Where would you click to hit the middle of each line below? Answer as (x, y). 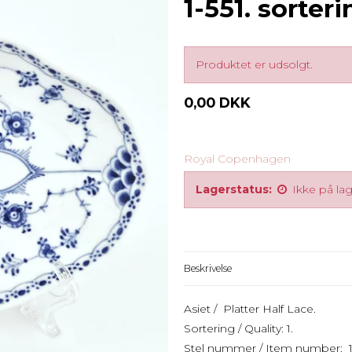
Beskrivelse (208, 268)
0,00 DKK (217, 102)
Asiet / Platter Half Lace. (250, 308)
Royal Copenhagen (237, 158)
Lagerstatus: (234, 189)
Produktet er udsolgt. (254, 64)
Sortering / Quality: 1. (238, 328)
